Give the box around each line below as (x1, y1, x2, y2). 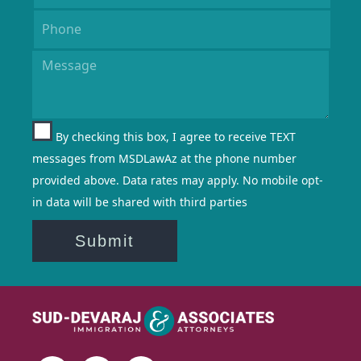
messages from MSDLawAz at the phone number (32, 151, 297, 166)
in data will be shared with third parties (32, 194, 247, 210)
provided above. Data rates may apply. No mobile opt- (32, 172, 323, 188)
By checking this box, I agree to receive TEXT (56, 129, 296, 144)
